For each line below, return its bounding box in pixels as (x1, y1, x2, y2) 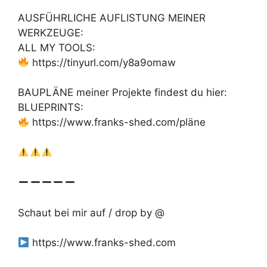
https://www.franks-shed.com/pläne (29, 116, 206, 129)
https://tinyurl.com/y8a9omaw (29, 56, 176, 69)
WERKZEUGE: (18, 26, 83, 39)
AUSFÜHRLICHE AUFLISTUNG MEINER (18, 11, 206, 24)
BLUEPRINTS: (18, 101, 83, 114)
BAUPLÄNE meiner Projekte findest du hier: (18, 86, 227, 99)
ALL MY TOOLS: (18, 41, 95, 54)
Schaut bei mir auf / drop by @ (18, 206, 164, 219)
